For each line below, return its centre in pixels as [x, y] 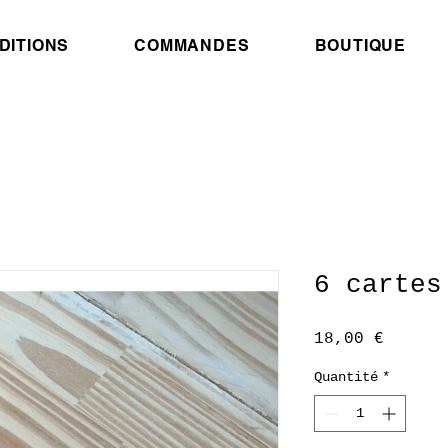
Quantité [346, 376]
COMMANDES [192, 45]
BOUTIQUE [360, 45]
